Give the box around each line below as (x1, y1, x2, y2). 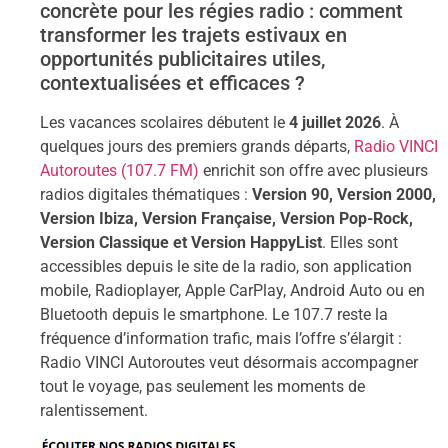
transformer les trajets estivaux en (40, 22, 347, 47)
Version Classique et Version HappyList (40, 232, 322, 252)
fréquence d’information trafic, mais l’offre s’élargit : (40, 328, 402, 348)
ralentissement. (40, 400, 148, 420)
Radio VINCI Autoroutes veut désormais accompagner (40, 352, 418, 372)
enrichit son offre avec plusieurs (199, 160, 428, 180)
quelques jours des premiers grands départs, (40, 136, 354, 156)
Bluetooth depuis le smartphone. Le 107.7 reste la (40, 304, 388, 324)
